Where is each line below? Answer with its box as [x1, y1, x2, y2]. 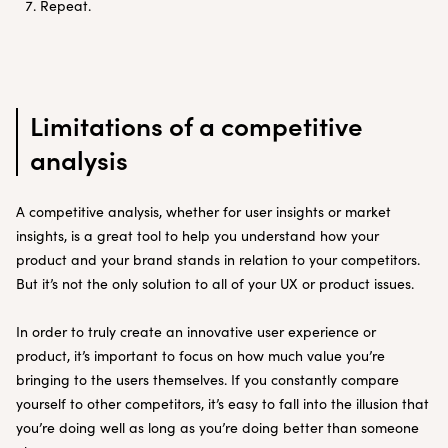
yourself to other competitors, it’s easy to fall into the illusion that [16, 394, 429, 413]
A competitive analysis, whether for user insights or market [16, 202, 391, 221]
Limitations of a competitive [29, 107, 363, 143]
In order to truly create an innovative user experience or [16, 322, 376, 341]
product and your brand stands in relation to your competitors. [16, 250, 420, 269]
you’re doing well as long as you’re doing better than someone [16, 418, 419, 437]
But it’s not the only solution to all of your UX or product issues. [16, 274, 414, 293]
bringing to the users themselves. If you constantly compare [16, 370, 399, 389]
